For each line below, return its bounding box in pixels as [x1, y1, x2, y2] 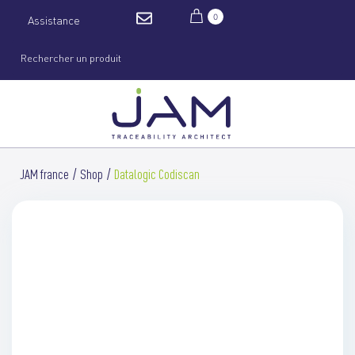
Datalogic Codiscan [114, 166, 200, 183]
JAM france [20, 166, 69, 183]
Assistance [28, 13, 80, 27]
